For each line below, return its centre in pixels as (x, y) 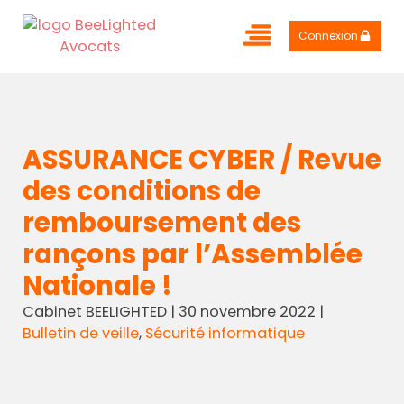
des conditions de (141, 190)
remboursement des (161, 222)
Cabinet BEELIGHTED (94, 311)
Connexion (329, 36)
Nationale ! (97, 285)
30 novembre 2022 (247, 311)
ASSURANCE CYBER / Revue (202, 159)
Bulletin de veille (80, 333)
